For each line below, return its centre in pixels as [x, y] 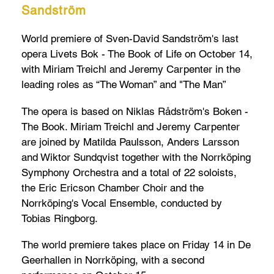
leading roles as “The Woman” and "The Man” [124, 84]
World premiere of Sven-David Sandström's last [130, 38]
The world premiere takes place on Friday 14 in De [136, 245]
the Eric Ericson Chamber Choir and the [113, 187]
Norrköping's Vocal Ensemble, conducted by [122, 203]
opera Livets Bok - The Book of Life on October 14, [137, 54]
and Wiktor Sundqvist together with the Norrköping [136, 157]
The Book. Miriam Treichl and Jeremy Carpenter [131, 126]
